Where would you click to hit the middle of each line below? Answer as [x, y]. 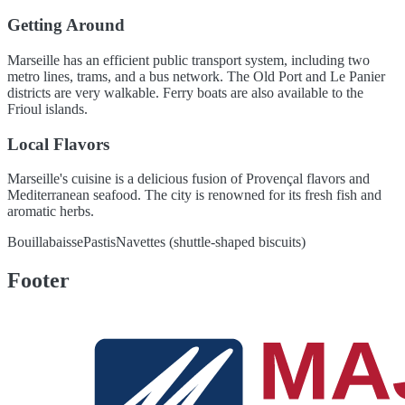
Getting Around [66, 25]
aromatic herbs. [51, 212]
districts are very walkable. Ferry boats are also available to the [185, 92]
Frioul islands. [47, 108]
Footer [38, 281]
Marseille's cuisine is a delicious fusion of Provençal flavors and [188, 179]
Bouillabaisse [45, 242]
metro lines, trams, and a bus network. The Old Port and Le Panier [196, 76]
